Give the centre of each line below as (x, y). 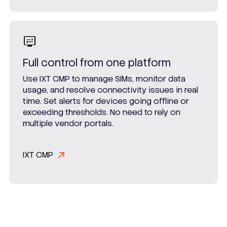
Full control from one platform (97, 63)
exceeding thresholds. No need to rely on (102, 112)
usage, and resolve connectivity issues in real (110, 90)
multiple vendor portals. (68, 124)
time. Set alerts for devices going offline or (106, 101)
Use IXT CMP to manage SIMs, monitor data (104, 79)
